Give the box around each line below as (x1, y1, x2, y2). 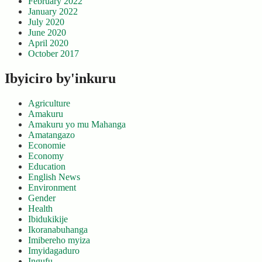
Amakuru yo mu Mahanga (28, 119, 126, 129)
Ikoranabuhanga (28, 225, 88, 235)
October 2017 (28, 49, 79, 59)
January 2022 (28, 6, 78, 17)
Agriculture (28, 98, 70, 108)
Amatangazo (28, 130, 75, 140)
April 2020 (28, 38, 68, 49)
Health (28, 204, 53, 213)
